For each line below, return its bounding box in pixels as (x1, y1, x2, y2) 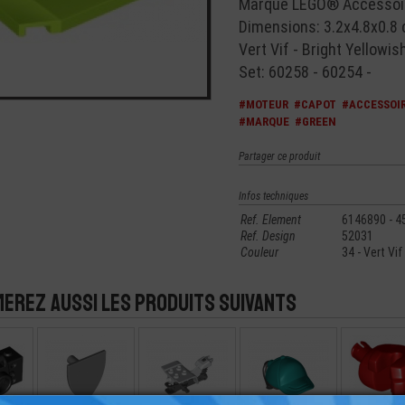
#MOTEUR (239, 98, 288, 111)
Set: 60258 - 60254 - (239, 62, 372, 81)
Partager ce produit (239, 150, 320, 163)
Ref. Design (240, 229, 296, 243)
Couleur (240, 245, 278, 259)
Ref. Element (240, 212, 301, 227)
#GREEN (295, 115, 336, 128)
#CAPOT (294, 98, 336, 111)
